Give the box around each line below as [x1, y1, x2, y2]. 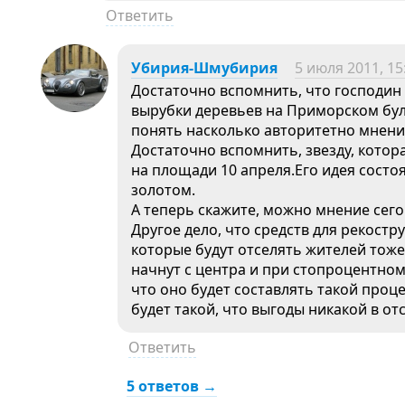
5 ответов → [127, 376, 217, 396]
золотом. [131, 180, 195, 200]
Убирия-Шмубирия [131, 58, 278, 78]
